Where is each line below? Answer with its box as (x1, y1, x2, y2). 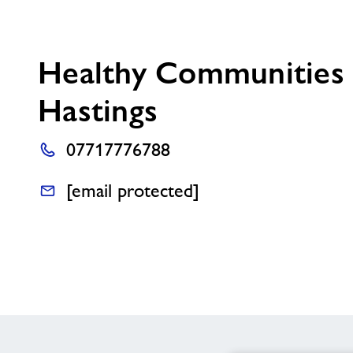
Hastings (38, 92, 158, 128)
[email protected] (66, 179, 199, 202)
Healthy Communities (38, 54, 344, 91)
